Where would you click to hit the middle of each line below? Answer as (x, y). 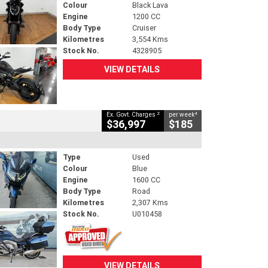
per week (182, 115)
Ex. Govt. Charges (132, 115)
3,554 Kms (150, 39)
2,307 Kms (150, 203)
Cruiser (144, 28)
